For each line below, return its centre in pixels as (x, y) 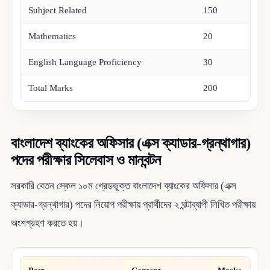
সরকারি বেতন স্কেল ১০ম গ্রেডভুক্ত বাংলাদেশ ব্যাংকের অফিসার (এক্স (123, 186)
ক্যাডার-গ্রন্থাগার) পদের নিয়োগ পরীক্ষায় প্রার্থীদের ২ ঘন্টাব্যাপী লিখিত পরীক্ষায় (133, 205)
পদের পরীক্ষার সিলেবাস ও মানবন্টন (86, 160)
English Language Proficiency (85, 62)
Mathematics (52, 36)
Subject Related (58, 11)
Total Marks (51, 88)
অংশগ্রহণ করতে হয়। (47, 224)
